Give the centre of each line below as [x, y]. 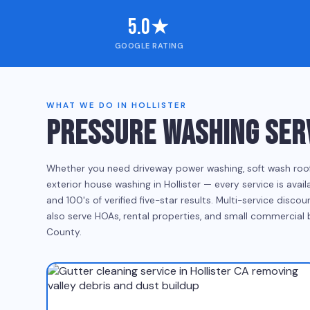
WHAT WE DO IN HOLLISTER [117, 106]
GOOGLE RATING [149, 46]
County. [64, 232]
